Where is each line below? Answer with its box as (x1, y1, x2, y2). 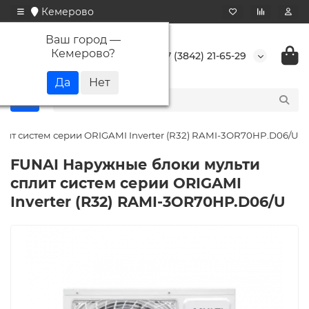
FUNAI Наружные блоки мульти (10, 156, 260, 173)
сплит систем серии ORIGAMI (10, 175, 241, 192)
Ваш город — (45, 32, 121, 46)
